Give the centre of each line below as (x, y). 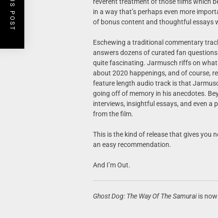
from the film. (113, 114)
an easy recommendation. (132, 145)
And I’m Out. (111, 165)
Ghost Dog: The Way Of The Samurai (145, 196)
